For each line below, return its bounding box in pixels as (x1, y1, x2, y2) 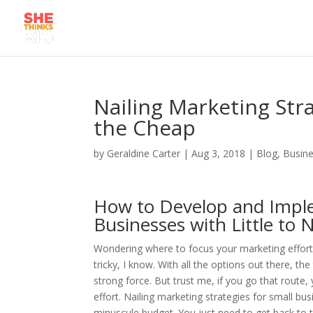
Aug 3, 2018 (191, 147, 246, 160)
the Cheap (94, 113, 196, 142)
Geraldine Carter (107, 147, 181, 160)
